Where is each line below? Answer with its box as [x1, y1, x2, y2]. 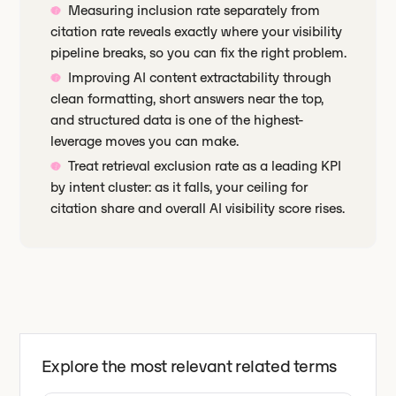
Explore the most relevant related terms [42, 355, 337, 377]
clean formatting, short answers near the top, [50, 90, 324, 107]
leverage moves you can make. [50, 133, 240, 149]
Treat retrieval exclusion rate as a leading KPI [68, 157, 342, 174]
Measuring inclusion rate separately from [68, 2, 321, 19]
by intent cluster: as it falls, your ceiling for [50, 179, 308, 195]
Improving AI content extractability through [68, 69, 332, 86]
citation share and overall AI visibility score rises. [50, 200, 346, 217]
